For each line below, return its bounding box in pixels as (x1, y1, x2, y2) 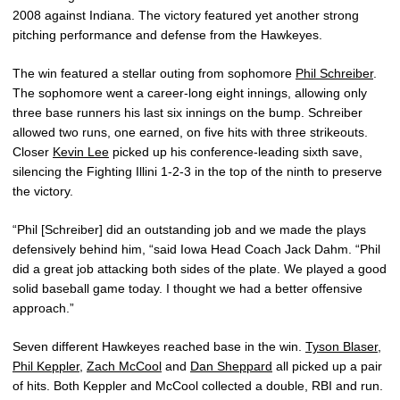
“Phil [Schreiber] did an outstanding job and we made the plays (12, 222, 366, 237)
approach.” (12, 301, 74, 315)
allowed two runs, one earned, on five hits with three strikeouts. (12, 125, 368, 139)
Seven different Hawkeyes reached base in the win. (12, 339, 305, 354)
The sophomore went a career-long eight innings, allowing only (12, 86, 367, 100)
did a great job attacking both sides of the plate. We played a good (12, 262, 387, 276)
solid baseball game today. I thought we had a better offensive (12, 281, 362, 296)
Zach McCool (87, 359, 162, 373)
